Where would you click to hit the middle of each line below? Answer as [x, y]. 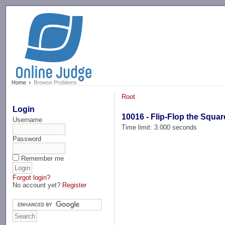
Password [27, 139]
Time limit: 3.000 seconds [159, 127]
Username [28, 120]
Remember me [43, 158]
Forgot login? [32, 177]
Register [75, 185]
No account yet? [38, 185]
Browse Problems [54, 83]
